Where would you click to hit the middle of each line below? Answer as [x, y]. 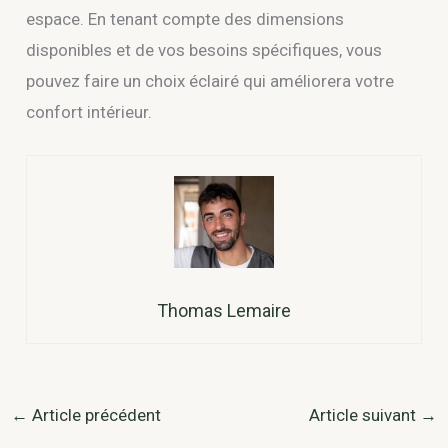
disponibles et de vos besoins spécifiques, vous [204, 49]
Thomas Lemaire [224, 310]
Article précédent [95, 414]
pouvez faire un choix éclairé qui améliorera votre [210, 80]
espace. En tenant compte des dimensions [185, 18]
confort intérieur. [89, 111]
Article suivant [364, 414]
